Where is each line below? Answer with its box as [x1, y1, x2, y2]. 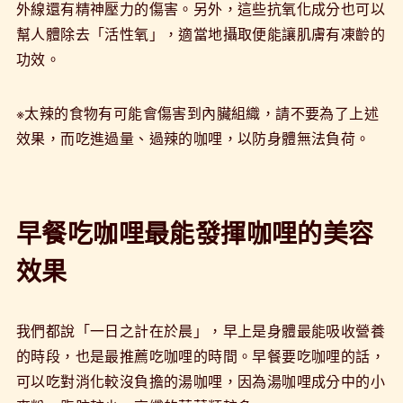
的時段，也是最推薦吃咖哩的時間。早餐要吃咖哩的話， [15, 345, 385, 366]
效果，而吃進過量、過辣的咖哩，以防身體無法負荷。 [15, 127, 371, 148]
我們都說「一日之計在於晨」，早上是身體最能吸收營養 [15, 319, 385, 341]
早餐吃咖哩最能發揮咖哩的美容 [15, 213, 374, 251]
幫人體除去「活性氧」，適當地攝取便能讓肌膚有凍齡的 [15, 22, 385, 44]
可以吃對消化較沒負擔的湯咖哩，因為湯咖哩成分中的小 [15, 370, 385, 391]
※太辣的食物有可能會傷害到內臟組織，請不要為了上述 [15, 102, 379, 123]
